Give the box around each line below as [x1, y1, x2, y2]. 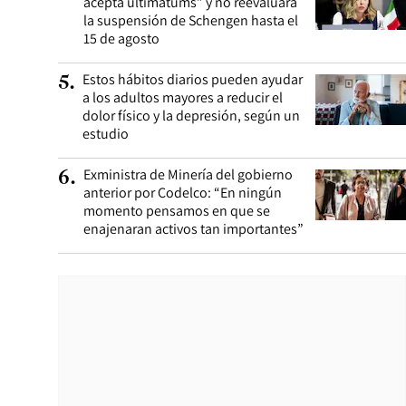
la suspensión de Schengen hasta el [83, 11, 298, 30]
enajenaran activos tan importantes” [83, 219, 304, 238]
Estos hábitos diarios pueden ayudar [82, 70, 303, 89]
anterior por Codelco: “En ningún [83, 183, 282, 202]
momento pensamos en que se [83, 201, 270, 220]
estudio [82, 124, 129, 143]
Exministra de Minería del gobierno [83, 165, 293, 184]
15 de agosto [83, 29, 159, 48]
